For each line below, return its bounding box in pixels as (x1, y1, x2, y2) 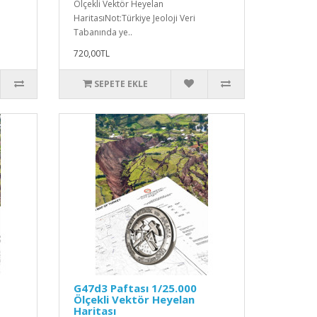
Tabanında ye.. (74, 25, 133, 38)
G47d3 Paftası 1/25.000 (74, 280, 197, 295)
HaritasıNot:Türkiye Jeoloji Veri (74, 11, 196, 24)
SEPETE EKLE (93, 77, 148, 90)
